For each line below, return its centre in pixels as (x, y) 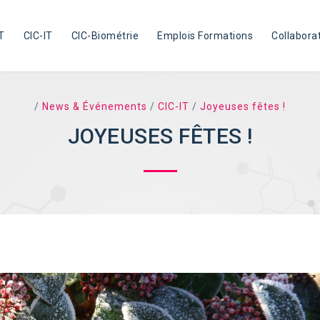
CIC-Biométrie (105, 36)
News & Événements (95, 106)
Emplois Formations (205, 36)
